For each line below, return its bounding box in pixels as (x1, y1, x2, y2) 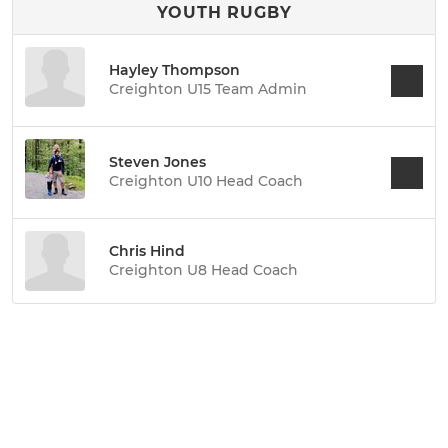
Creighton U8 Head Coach (109, 260, 298, 279)
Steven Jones (109, 153, 206, 171)
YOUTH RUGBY (156, 3, 292, 22)
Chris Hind (109, 241, 185, 260)
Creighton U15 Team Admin (109, 80, 307, 98)
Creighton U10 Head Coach (109, 172, 303, 190)
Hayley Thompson (109, 61, 240, 79)
